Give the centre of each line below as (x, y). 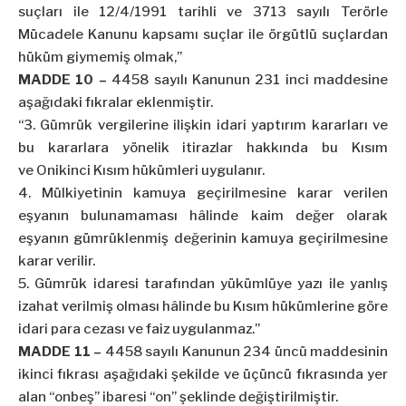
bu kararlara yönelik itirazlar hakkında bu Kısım (203, 148)
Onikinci (63, 171)
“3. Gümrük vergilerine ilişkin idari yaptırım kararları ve (203, 126)
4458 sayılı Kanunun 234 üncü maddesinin (245, 352)
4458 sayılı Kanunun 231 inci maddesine (247, 80)
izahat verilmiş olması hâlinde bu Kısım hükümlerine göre (203, 307)
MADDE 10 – (63, 80)
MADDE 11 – (60, 352)
